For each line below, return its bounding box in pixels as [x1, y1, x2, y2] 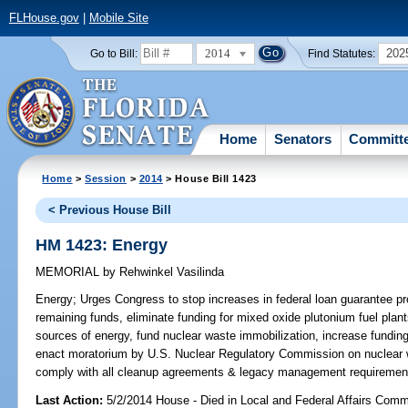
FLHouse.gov [8, 11, 79, 25]
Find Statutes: [308, 47, 376, 59]
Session [85, 172, 127, 184]
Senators [274, 130, 332, 147]
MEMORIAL [36, 265, 104, 280]
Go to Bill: [89, 47, 138, 59]
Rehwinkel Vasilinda [116, 265, 225, 280]
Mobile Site [88, 11, 148, 25]
